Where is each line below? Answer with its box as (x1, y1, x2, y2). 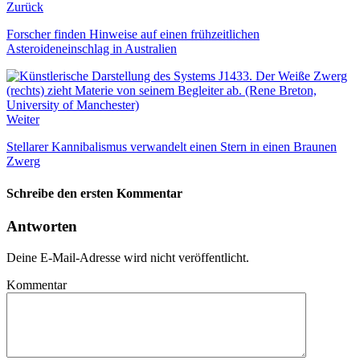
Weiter (6, 112, 39, 127)
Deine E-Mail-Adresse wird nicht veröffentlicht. (6, 250, 249, 264)
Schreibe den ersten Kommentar (6, 186, 182, 200)
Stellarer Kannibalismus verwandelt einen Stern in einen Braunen (6, 140, 337, 154)
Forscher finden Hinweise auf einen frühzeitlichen (6, 27, 260, 42)
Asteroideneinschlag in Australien (6, 42, 177, 56)
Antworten (6, 217, 77, 235)
